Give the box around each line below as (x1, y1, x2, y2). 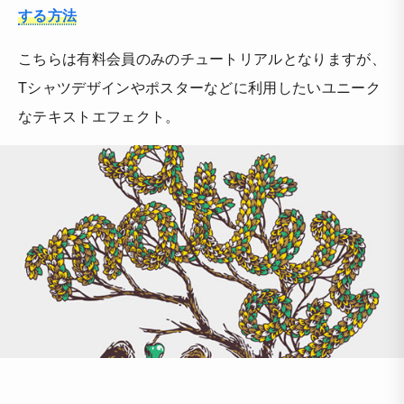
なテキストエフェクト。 (18, 106, 180, 127)
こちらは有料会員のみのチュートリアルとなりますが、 (18, 48, 386, 69)
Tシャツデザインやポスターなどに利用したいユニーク (18, 77, 381, 98)
